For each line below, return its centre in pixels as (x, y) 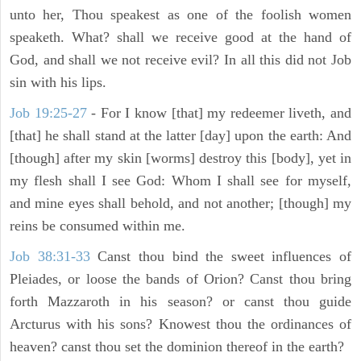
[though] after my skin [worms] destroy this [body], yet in (180, 158)
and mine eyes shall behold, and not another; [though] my (180, 203)
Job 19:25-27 (51, 113)
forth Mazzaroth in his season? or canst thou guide (180, 302)
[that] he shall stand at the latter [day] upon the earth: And (180, 136)
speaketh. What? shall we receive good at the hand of (180, 37)
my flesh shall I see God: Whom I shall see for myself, (180, 181)
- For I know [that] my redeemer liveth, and (222, 113)
